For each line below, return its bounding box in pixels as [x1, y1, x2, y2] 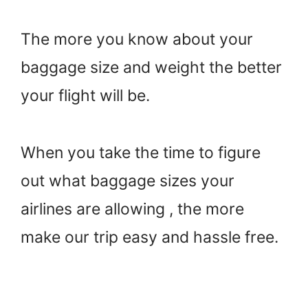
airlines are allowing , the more [21, 199, 244, 219]
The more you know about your [21, 30, 253, 49]
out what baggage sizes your [21, 170, 234, 190]
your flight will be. [21, 86, 150, 106]
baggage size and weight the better [21, 58, 282, 78]
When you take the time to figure [21, 142, 261, 162]
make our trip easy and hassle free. [21, 227, 278, 247]
